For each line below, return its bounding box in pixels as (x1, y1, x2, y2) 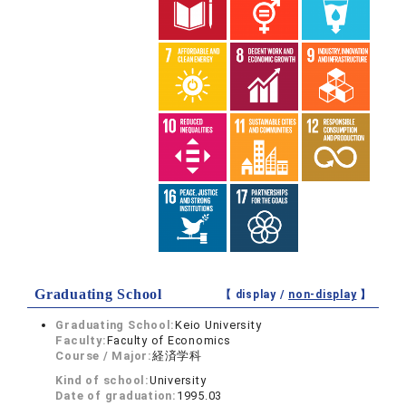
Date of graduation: (55, 389, 177, 403)
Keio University (175, 318, 262, 333)
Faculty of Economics (106, 333, 231, 348)
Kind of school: (55, 373, 150, 388)
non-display (288, 288, 357, 302)
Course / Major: (55, 349, 152, 363)
